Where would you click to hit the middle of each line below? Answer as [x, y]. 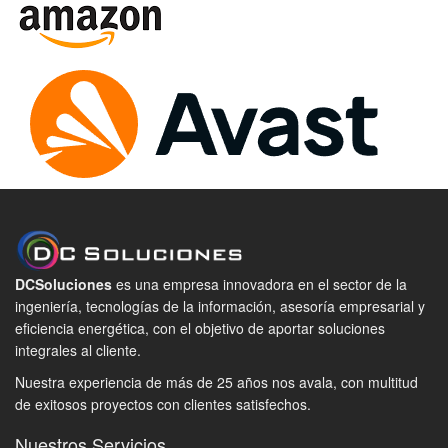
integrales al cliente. [78, 350]
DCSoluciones [63, 284]
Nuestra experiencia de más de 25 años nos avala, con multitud [216, 382]
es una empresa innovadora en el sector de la [259, 284]
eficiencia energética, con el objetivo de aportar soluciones [200, 328]
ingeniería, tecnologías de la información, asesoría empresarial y [220, 306]
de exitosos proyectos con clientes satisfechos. [163, 404]
